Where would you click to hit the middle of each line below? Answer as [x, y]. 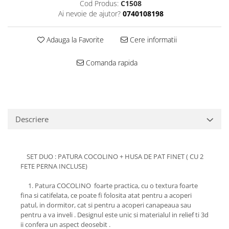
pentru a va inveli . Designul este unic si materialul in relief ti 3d [114, 215]
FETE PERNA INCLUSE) [54, 166]
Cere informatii [152, 40]
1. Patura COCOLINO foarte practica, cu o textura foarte [109, 186]
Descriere [32, 119]
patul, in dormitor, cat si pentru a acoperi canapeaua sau [106, 205]
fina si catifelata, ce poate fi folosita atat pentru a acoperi [106, 196]
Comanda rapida [110, 63]
